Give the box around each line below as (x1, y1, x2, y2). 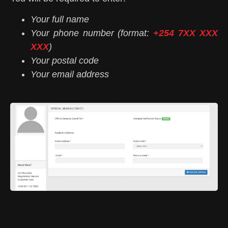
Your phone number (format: (31, 28, 154, 39)
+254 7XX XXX (153, 28, 218, 39)
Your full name (31, 14, 89, 25)
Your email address (31, 69, 109, 80)
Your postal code (31, 55, 99, 66)
